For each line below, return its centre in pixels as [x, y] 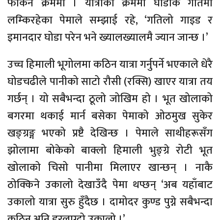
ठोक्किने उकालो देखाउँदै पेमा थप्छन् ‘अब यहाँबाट [110, 185]
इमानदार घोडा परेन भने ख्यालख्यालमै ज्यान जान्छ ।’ [108, 37]
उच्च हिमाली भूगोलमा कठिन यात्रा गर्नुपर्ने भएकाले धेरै [110, 64]
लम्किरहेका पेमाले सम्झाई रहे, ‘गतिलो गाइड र [110, 20]
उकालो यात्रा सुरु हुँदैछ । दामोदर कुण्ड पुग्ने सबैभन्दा [110, 202]
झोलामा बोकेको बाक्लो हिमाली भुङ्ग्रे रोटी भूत [110, 150]
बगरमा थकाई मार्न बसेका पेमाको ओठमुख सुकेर [110, 116]
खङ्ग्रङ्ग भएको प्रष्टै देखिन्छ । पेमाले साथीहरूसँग [110, 133]
